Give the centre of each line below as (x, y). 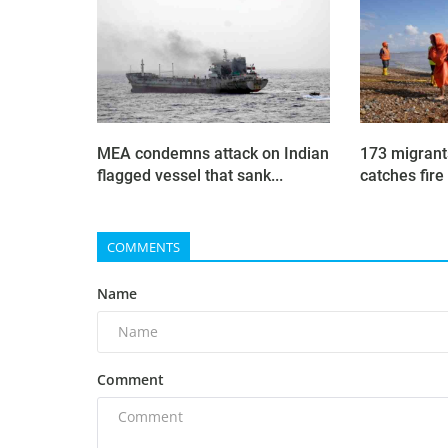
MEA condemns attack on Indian (213, 153)
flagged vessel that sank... (190, 175)
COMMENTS (143, 246)
